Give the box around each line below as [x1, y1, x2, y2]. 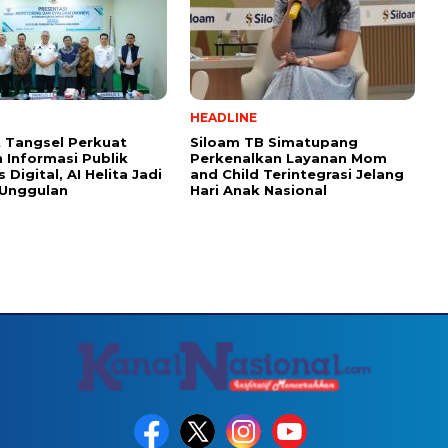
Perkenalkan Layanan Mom [190, 149, 387, 166]
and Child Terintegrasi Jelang [190, 165, 404, 182]
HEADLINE [190, 109, 257, 125]
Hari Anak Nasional [190, 181, 327, 198]
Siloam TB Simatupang [190, 133, 358, 150]
